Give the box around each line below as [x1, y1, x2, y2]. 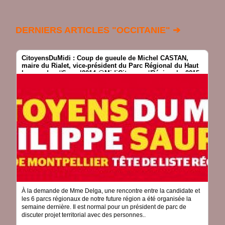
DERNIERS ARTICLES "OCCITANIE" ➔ [16, 25, 180, 36]
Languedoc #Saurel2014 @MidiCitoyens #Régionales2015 [22, 69, 199, 77]
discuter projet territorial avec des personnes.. [22, 211, 146, 218]
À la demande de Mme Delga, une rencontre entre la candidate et [22, 187, 200, 194]
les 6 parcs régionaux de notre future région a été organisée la [22, 195, 191, 202]
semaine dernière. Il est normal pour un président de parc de [22, 203, 186, 210]
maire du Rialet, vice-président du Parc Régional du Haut [22, 62, 198, 70]
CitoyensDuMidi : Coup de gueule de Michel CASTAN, [22, 54, 188, 62]
